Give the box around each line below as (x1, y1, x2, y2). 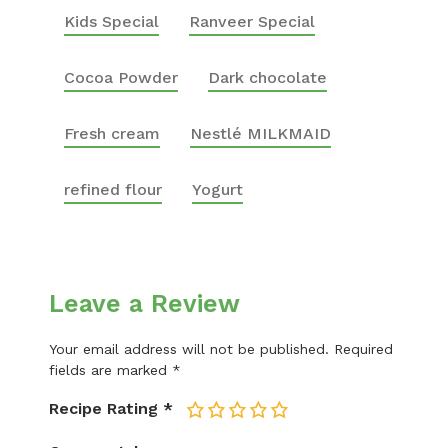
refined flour (64, 180, 162, 199)
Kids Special (64, 12, 159, 31)
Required (334, 341, 393, 357)
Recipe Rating (49, 399, 158, 418)
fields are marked (49, 362, 172, 378)
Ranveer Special (189, 12, 315, 31)
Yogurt (192, 180, 243, 199)
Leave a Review (49, 289, 240, 318)
